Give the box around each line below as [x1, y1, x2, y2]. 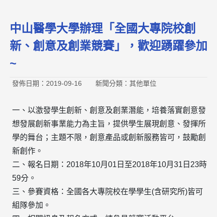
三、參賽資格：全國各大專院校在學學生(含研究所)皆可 [12, 187, 203, 196]
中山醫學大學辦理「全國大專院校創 [10, 22, 196, 35]
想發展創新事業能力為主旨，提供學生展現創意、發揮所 [12, 120, 206, 128]
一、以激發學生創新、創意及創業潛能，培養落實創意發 [12, 106, 206, 114]
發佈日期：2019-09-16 [12, 79, 82, 87]
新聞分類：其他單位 [95, 79, 156, 87]
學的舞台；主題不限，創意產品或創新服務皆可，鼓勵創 [12, 133, 206, 141]
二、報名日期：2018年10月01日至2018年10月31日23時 [12, 160, 207, 169]
